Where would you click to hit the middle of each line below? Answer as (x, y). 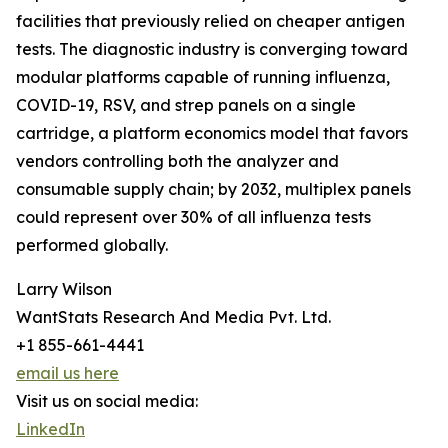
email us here (67, 373)
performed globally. (92, 245)
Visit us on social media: (107, 401)
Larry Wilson (64, 289)
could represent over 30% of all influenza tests (193, 217)
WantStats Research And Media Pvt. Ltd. (173, 317)
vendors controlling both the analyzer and (177, 161)
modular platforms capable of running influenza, (203, 77)
